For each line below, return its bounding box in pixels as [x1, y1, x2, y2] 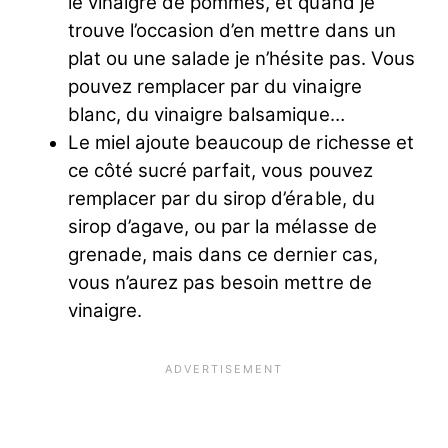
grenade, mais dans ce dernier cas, [68, 243, 378, 267]
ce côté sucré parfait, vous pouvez [68, 159, 373, 183]
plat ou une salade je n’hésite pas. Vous [68, 47, 415, 71]
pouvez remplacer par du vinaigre [68, 75, 362, 99]
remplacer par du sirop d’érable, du [68, 187, 375, 211]
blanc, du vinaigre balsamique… [68, 103, 345, 127]
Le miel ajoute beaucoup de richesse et [68, 131, 414, 155]
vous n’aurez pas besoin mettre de [68, 271, 372, 295]
